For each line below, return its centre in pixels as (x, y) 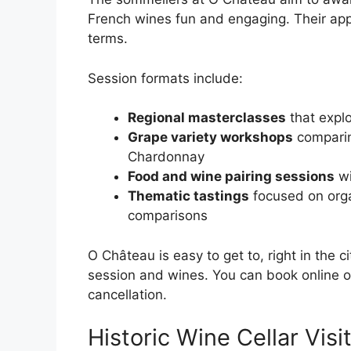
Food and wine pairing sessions (231, 177)
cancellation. (127, 294)
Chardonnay (166, 157)
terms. (108, 39)
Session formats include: (165, 78)
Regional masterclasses (207, 118)
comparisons (168, 216)
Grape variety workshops (210, 138)
